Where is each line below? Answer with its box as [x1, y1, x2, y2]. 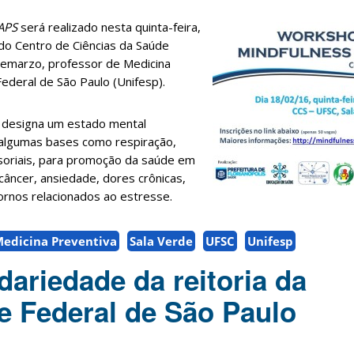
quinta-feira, [135, 19, 201, 36]
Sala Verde [130, 233, 193, 250]
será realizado [17, 19, 101, 36]
